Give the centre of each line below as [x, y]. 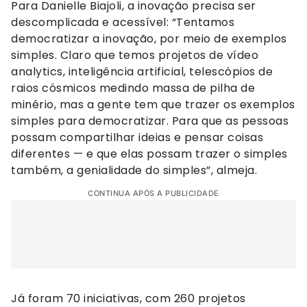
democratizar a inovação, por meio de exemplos [149, 38]
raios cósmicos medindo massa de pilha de [133, 88]
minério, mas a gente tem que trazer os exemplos [153, 104]
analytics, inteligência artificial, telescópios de [142, 71]
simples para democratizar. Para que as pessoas [150, 121]
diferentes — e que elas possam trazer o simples [149, 153]
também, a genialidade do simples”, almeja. [134, 170]
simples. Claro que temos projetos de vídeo [135, 55]
